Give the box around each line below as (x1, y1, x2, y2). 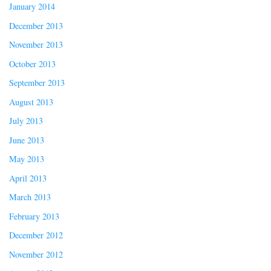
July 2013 (9, 115, 43, 127)
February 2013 (9, 210, 59, 222)
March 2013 (9, 191, 51, 203)
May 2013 (9, 153, 44, 165)
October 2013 (9, 57, 56, 70)
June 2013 (9, 134, 44, 146)
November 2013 (9, 39, 63, 51)
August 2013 (9, 96, 53, 108)
